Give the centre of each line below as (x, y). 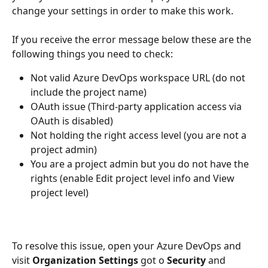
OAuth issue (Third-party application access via (137, 107)
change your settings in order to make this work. (123, 10)
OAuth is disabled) (72, 121)
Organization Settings (85, 260)
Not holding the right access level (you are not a (140, 135)
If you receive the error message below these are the (133, 40)
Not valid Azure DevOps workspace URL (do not (139, 78)
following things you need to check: (92, 54)
